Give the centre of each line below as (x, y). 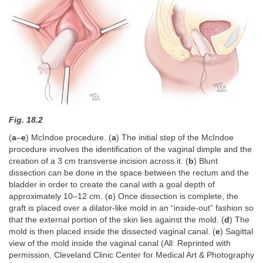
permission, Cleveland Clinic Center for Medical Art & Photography (131, 255)
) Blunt (206, 161)
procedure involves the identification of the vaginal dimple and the (130, 150)
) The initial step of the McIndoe (175, 138)
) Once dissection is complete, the (176, 197)
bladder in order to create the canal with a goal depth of (112, 185)
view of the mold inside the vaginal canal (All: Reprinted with (120, 244)
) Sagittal (237, 232)
